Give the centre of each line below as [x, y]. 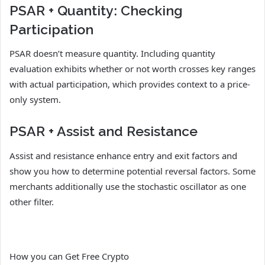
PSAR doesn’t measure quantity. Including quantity [112, 54]
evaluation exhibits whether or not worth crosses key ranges [132, 69]
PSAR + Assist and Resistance [104, 131]
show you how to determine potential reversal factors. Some [132, 171]
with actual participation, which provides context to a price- [130, 84]
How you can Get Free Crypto [69, 256]
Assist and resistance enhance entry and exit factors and [123, 155]
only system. [35, 100]
